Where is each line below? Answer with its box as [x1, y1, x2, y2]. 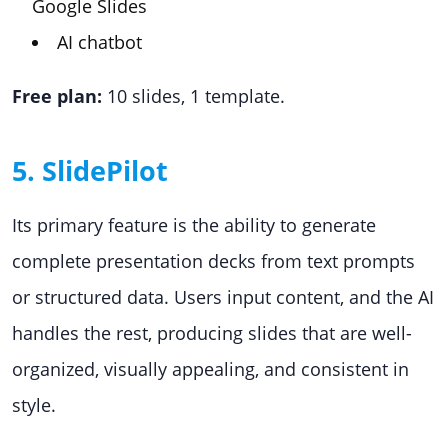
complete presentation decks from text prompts [12, 249, 415, 273]
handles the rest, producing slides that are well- [12, 321, 412, 345]
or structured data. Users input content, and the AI [12, 285, 434, 309]
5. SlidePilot [12, 152, 168, 189]
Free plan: [12, 84, 107, 108]
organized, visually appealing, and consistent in [12, 357, 409, 381]
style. [12, 393, 56, 417]
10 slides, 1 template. [107, 84, 285, 108]
